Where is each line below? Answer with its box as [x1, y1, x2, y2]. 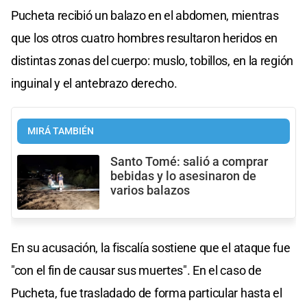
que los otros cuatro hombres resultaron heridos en [11, 30, 278, 45]
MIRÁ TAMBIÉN [27, 125, 94, 137]
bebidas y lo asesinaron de [110, 169, 256, 183]
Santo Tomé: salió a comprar [110, 154, 268, 169]
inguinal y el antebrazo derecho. [11, 75, 177, 90]
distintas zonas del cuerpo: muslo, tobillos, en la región [11, 53, 293, 68]
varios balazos [110, 183, 190, 197]
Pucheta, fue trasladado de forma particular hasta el [11, 286, 282, 301]
